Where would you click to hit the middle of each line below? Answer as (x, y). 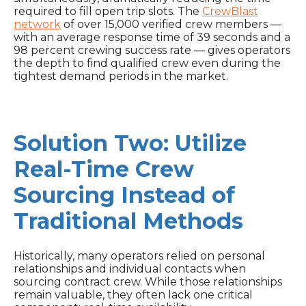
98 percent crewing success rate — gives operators (152, 50)
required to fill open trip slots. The (108, 11)
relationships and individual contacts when (130, 269)
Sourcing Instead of (124, 195)
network (37, 24)
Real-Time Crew (104, 169)
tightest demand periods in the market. (121, 76)
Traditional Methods (128, 221)
